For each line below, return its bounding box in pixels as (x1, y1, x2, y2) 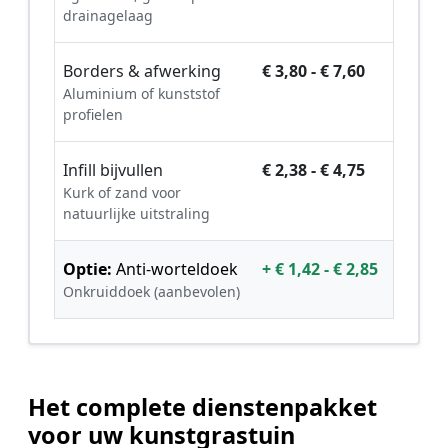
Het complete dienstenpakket (28, 391, 377, 424)
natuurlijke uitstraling (63, 204, 210, 224)
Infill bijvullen (63, 159, 163, 182)
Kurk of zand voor (63, 183, 181, 203)
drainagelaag (63, 6, 153, 26)
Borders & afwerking (63, 60, 221, 83)
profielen (63, 105, 123, 125)
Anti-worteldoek (112, 258, 238, 281)
